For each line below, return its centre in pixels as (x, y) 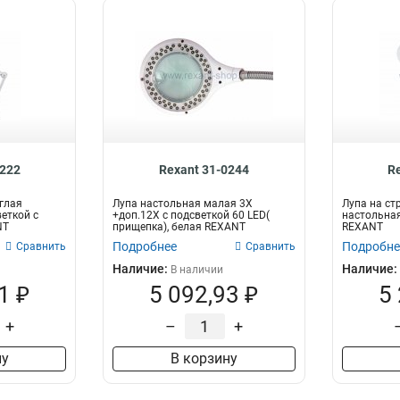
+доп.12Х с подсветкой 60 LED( (192, 215)
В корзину (204, 358)
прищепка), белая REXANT (179, 227)
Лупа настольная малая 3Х (183, 204)
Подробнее (145, 246)
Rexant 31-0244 (204, 170)
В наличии (197, 270)
